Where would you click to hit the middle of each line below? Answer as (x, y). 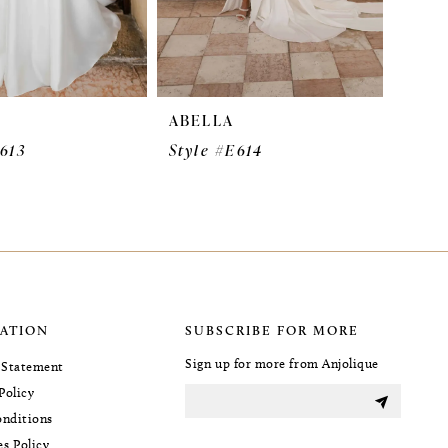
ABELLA (201, 121)
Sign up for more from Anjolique (282, 363)
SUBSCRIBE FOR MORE (272, 330)
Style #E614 (216, 151)
